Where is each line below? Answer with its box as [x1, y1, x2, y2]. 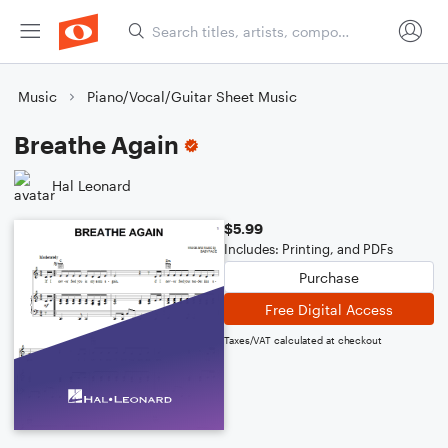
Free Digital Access [265, 300, 393, 318]
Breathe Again [14, 130, 179, 159]
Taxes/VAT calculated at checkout [224, 334, 382, 346]
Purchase [299, 268, 359, 286]
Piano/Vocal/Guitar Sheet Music [87, 88, 297, 105]
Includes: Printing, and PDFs [224, 241, 393, 257]
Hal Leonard [52, 176, 131, 194]
